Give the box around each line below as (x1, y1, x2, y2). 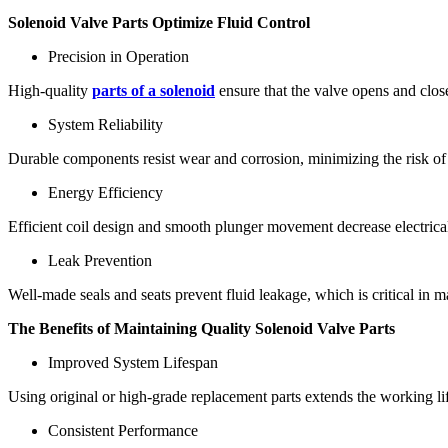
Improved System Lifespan (48, 353, 218, 371)
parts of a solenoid (92, 81, 215, 99)
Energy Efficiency (48, 183, 163, 201)
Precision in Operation (48, 47, 189, 65)
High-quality (8, 81, 92, 99)
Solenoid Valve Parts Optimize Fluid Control (8, 13, 310, 31)
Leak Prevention (48, 251, 152, 269)
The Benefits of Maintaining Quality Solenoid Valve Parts (8, 319, 395, 337)
